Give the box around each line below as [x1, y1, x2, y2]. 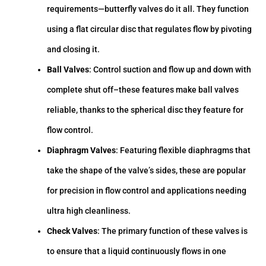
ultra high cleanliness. [47, 206, 131, 216]
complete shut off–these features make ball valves [47, 85, 239, 95]
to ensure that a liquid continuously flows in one [47, 246, 227, 256]
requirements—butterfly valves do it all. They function [47, 4, 249, 14]
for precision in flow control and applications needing [47, 186, 247, 196]
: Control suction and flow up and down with [89, 65, 252, 75]
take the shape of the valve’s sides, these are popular [47, 166, 246, 176]
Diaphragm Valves [47, 145, 116, 156]
